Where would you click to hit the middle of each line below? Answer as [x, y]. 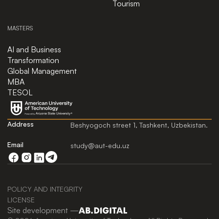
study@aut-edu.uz [100, 145]
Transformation [33, 60]
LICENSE [21, 199]
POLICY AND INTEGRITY [45, 189]
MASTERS [20, 28]
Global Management [42, 71]
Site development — [43, 210]
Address [21, 124]
